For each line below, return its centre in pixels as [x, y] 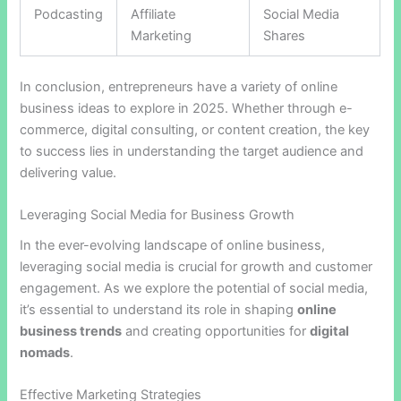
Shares [285, 35]
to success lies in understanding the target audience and [192, 151]
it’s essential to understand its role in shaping [159, 310]
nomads [45, 353]
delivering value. [68, 172]
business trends [71, 332]
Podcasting [69, 14]
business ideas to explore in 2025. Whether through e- [187, 108]
